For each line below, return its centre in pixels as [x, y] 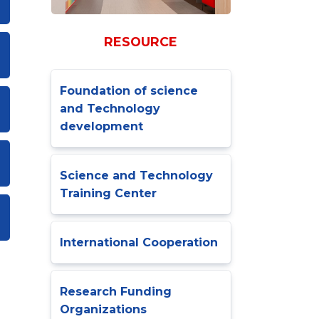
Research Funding [116, 292]
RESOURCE [141, 42]
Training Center [109, 194]
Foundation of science [129, 91]
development [102, 127]
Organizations [104, 310]
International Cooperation [139, 243]
